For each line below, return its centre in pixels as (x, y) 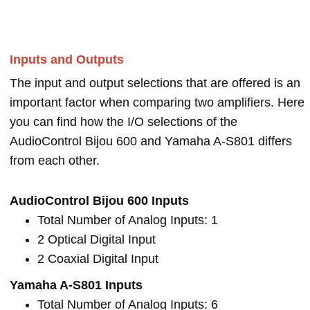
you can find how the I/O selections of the (124, 122)
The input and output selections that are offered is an (155, 83)
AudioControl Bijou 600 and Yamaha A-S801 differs (151, 141)
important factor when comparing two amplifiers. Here (157, 102)
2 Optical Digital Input (97, 239)
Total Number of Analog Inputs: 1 (128, 220)
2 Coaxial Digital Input (98, 259)
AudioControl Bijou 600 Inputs (99, 201)
